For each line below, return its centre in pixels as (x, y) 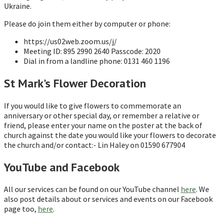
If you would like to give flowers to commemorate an (93, 105)
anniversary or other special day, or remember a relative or (102, 115)
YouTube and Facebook (62, 167)
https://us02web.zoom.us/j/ (70, 41)
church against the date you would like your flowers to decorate (110, 135)
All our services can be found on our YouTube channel (92, 189)
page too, (21, 209)
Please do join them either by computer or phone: (87, 23)
